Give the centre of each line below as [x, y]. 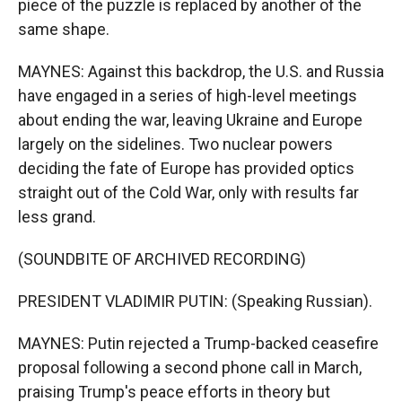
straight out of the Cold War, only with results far [188, 192]
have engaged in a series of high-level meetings [188, 96]
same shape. [64, 29]
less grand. [57, 217]
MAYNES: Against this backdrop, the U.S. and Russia [201, 71]
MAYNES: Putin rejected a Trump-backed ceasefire [198, 343]
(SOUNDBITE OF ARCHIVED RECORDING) [162, 259]
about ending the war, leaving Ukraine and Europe [190, 120]
